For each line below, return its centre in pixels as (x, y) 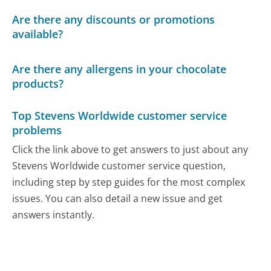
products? (38, 83)
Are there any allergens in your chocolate (119, 69)
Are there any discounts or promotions (114, 20)
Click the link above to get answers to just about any (130, 149)
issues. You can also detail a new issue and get (118, 198)
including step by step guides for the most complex (129, 182)
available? (38, 34)
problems (37, 130)
